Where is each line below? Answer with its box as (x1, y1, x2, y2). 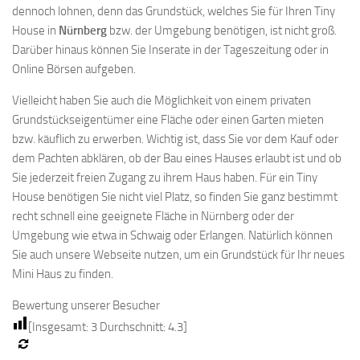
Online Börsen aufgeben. (12, 62, 136, 76)
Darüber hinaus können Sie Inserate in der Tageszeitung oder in (12, 43, 329, 57)
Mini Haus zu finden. (12, 267, 113, 281)
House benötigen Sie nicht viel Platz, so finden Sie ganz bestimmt (12, 190, 337, 204)
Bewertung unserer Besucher (12, 298, 160, 313)
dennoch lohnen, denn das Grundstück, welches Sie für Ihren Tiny (12, 4, 335, 18)
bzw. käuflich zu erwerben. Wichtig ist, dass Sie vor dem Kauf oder (12, 132, 338, 146)
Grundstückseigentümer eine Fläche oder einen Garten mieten (12, 112, 324, 127)
